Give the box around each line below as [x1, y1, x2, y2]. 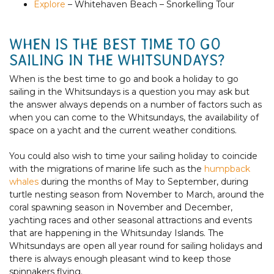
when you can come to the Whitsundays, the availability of [9, 112, 259, 124]
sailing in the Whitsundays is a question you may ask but [9, 86, 250, 98]
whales [9, 176, 39, 188]
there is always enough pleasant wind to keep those [9, 253, 231, 265]
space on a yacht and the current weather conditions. [9, 125, 237, 136]
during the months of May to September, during [41, 176, 248, 188]
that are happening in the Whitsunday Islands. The [9, 228, 224, 239]
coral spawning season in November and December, [9, 202, 232, 213]
